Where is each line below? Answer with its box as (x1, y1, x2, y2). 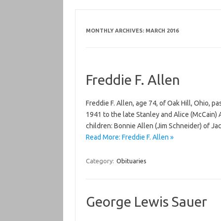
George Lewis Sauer (85, 194, 207, 209)
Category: (85, 157, 115, 164)
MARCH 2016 (145, 28, 179, 34)
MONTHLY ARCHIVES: (85, 28, 146, 34)
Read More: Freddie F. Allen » (85, 133, 174, 141)
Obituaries (116, 157, 147, 164)
